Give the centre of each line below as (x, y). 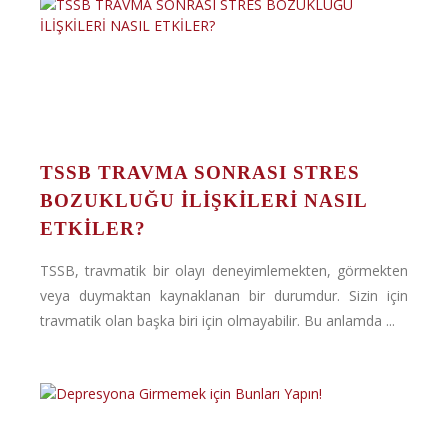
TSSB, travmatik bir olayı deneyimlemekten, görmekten (224, 270)
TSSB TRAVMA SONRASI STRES (200, 172)
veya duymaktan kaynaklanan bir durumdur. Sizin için (224, 295)
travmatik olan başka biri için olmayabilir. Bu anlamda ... (217, 320)
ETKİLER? (93, 228)
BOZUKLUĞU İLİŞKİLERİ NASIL (203, 200)
